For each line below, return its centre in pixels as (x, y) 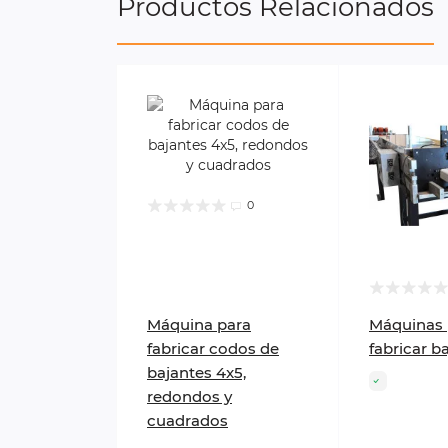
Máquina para (199, 325)
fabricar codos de (213, 349)
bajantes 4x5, (196, 373)
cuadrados (187, 421)
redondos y (189, 397)
